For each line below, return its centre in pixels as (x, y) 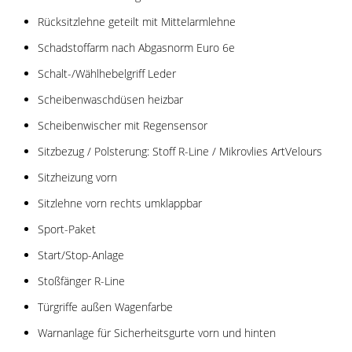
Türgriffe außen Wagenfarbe (105, 306)
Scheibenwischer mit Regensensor (123, 125)
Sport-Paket (67, 229)
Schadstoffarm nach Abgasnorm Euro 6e (136, 47)
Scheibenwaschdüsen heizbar (110, 99)
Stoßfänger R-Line (81, 280)
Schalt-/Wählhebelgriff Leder (107, 73)
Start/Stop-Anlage (81, 255)
